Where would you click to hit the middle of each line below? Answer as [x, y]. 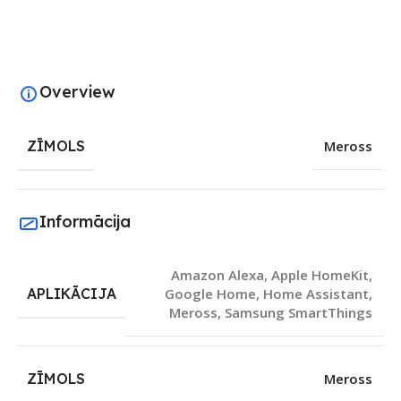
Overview [77, 91]
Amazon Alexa [218, 275]
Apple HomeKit [320, 275]
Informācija [85, 221]
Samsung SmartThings [299, 313]
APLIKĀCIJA [72, 294]
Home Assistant [316, 294]
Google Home [210, 294]
